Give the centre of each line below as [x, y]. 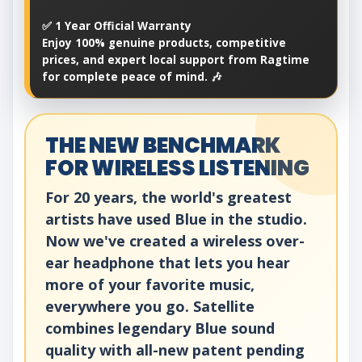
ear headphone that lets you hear [168, 263]
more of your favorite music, [150, 285]
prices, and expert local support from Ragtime [176, 60]
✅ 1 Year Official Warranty [117, 26]
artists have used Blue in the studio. [176, 219]
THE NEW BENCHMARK [163, 146]
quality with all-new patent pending [175, 350]
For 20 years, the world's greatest [168, 198]
